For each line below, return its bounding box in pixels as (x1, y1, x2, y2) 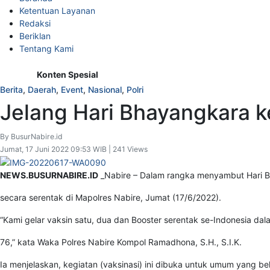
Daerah (28, 84, 56, 95)
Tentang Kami (19, 43, 74, 54)
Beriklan (19, 31, 51, 42)
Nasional (88, 84, 122, 95)
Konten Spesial (37, 69, 98, 80)
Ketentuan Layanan (19, 5, 95, 16)
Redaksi (19, 18, 51, 29)
